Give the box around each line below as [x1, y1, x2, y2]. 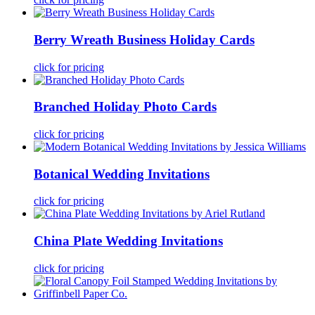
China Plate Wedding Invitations [34, 233, 223, 249]
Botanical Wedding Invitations [34, 166, 210, 181]
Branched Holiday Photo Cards [34, 99, 217, 115]
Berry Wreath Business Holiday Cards [34, 32, 255, 47]
